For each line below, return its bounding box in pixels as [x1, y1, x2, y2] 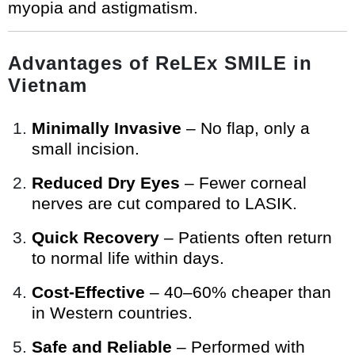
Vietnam [8, 74, 87, 97]
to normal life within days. [32, 249, 224, 268]
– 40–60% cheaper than [145, 283, 331, 302]
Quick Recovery [32, 228, 159, 247]
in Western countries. [32, 303, 193, 323]
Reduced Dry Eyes [32, 174, 180, 193]
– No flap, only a [181, 119, 310, 138]
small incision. [32, 139, 139, 158]
